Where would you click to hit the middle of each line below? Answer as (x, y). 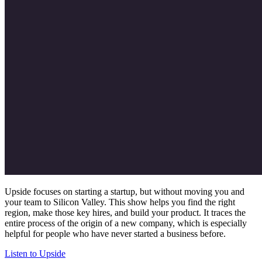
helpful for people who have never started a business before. (116, 233)
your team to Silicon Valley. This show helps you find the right (120, 202)
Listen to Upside (35, 253)
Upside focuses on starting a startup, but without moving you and (125, 191)
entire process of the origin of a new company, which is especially (126, 223)
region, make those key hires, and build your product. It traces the (125, 212)
